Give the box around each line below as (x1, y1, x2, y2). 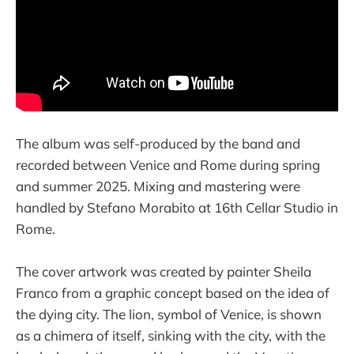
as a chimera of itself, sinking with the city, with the (16, 327, 326, 345)
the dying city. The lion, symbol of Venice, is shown (16, 306, 322, 323)
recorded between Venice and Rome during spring (16, 156, 320, 174)
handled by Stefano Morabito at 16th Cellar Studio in (16, 199, 338, 217)
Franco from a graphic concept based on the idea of (16, 284, 330, 302)
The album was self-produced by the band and (16, 135, 300, 153)
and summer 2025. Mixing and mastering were (16, 178, 300, 195)
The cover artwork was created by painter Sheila (16, 263, 311, 281)
